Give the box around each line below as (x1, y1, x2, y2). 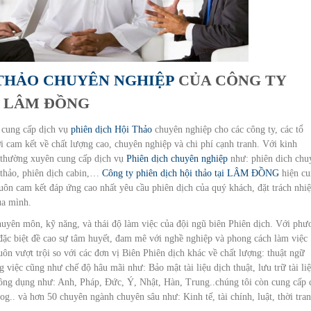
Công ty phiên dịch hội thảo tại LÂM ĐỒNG (99, 167, 279, 178)
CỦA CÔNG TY (174, 71, 286, 89)
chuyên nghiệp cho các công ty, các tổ (152, 124, 303, 135)
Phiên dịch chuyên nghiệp (126, 153, 228, 164)
